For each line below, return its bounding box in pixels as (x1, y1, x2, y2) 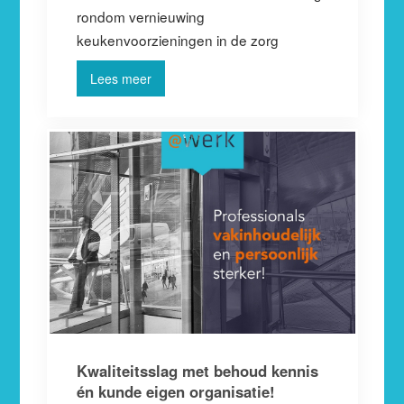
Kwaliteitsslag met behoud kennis (76, 360, 318, 382)
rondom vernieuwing (76, 5, 205, 26)
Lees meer (89, 69, 151, 87)
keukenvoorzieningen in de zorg (76, 29, 279, 50)
